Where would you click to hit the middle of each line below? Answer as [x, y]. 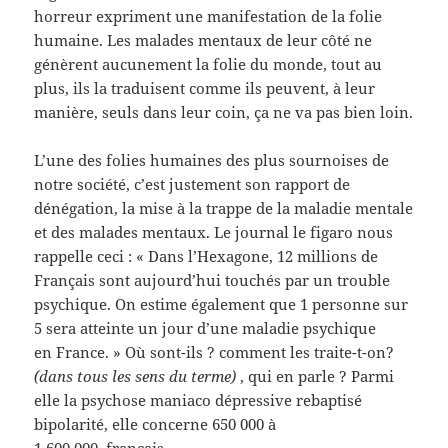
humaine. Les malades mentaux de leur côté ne [203, 40]
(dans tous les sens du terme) [137, 376]
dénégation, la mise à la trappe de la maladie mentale [224, 208]
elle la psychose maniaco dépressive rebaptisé [198, 400]
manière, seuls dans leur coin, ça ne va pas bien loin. [224, 112]
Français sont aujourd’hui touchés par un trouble [212, 280]
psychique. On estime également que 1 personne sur [221, 304]
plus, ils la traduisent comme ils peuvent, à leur [205, 88]
